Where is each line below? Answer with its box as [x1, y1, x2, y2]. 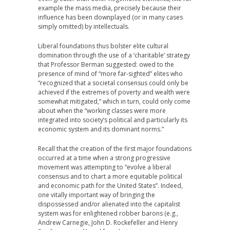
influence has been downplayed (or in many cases [38, 13, 183, 22]
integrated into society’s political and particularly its [38, 116, 187, 124]
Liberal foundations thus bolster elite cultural [38, 42, 168, 50]
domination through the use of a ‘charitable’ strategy [38, 51, 190, 60]
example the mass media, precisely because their [38, 4, 181, 12]
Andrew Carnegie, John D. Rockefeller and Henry [38, 218, 178, 227]
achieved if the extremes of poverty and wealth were [38, 88, 190, 97]
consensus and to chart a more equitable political [38, 172, 182, 181]
